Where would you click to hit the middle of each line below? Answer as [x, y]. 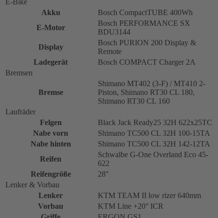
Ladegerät [51, 62]
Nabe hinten [51, 144]
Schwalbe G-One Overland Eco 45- [153, 154]
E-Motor [51, 27]
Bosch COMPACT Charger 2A [147, 62]
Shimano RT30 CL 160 [134, 101]
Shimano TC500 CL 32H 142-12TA [154, 144]
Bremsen [19, 73]
